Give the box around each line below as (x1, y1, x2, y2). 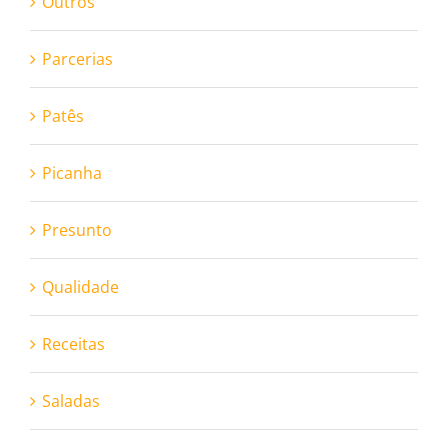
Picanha (42, 162, 102, 184)
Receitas (42, 333, 105, 355)
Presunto (42, 219, 112, 241)
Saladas (42, 390, 100, 412)
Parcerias (42, 48, 113, 70)
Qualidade (42, 276, 119, 298)
